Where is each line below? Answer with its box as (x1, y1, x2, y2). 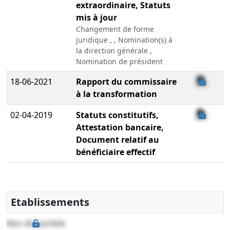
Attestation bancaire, (76, 122, 164, 133)
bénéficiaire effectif (76, 146, 155, 158)
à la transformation (76, 88, 157, 100)
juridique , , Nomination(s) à (76, 35, 172, 45)
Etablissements (11, 195, 89, 209)
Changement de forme (76, 24, 154, 34)
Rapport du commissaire (76, 76, 177, 88)
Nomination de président (76, 56, 163, 67)
